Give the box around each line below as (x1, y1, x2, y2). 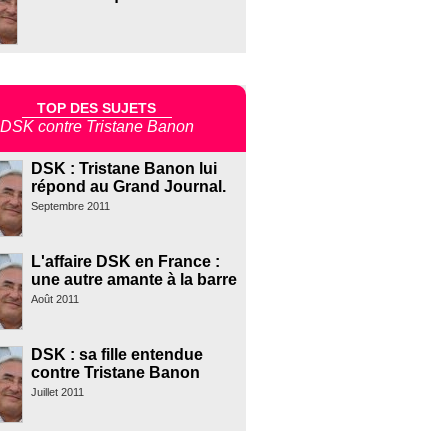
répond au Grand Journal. (30, 178, 226, 196)
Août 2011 (30, 293, 79, 306)
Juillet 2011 (30, 386, 84, 399)
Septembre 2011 (30, 200, 110, 213)
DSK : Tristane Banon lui (30, 160, 217, 178)
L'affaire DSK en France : (30, 253, 220, 271)
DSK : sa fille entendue (30, 346, 203, 364)
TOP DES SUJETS (37, 99, 157, 116)
